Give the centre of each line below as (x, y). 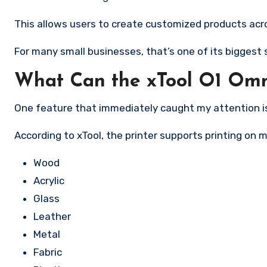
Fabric (48, 252)
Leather (52, 216)
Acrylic (49, 181)
